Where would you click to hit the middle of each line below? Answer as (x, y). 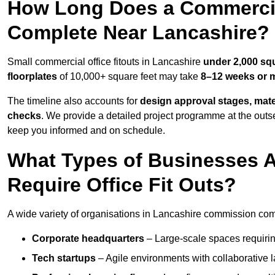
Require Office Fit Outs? (122, 185)
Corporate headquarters (88, 239)
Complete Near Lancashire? (138, 33)
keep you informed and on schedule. (86, 131)
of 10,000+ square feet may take (129, 77)
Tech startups (64, 258)
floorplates (32, 77)
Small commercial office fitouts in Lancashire (105, 62)
